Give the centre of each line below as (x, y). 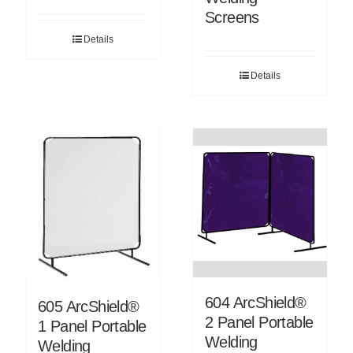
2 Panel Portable (259, 323)
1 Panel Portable (92, 327)
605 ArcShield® (88, 307)
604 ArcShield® (256, 303)
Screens (232, 17)
